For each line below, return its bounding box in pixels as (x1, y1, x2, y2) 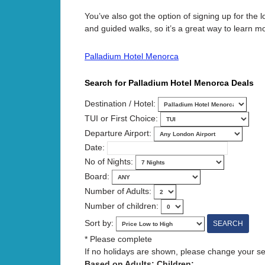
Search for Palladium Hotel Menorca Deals (85, 78, 254, 88)
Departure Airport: (85, 128, 154, 138)
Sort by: (85, 218, 116, 228)
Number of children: (85, 201, 161, 211)
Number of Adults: (85, 186, 151, 196)
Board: (85, 172, 112, 182)
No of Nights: (85, 157, 135, 167)
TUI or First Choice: (85, 114, 160, 124)
